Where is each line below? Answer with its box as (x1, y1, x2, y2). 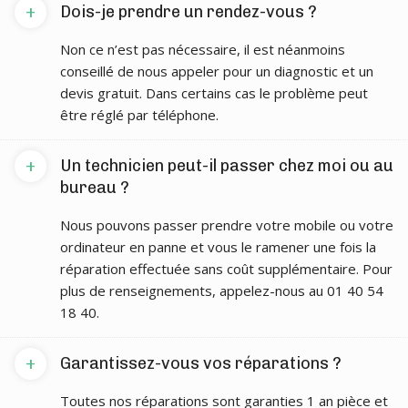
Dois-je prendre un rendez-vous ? (60, 2, 317, 22)
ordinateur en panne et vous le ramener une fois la (60, 238, 376, 256)
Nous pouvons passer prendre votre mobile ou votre (60, 216, 393, 234)
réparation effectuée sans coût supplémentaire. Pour (60, 260, 393, 278)
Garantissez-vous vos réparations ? (60, 353, 342, 373)
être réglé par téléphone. (60, 106, 219, 124)
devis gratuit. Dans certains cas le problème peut (60, 84, 368, 102)
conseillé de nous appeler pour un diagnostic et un (60, 62, 373, 80)
